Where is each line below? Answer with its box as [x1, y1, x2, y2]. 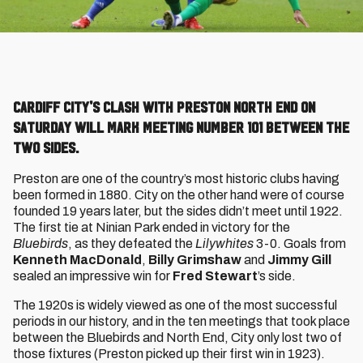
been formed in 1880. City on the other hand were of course [13, 188, 344, 202]
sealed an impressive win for [13, 269, 173, 283]
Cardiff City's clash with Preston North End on [13, 98, 315, 116]
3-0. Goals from [254, 237, 346, 250]
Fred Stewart [173, 269, 258, 283]
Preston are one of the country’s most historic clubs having [13, 172, 340, 186]
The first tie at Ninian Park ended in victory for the [13, 220, 290, 234]
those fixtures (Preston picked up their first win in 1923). [13, 347, 325, 361]
